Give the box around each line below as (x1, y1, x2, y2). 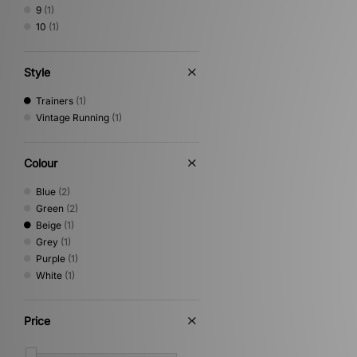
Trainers (36, 95, 73, 107)
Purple (36, 253, 65, 265)
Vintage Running (36, 112, 109, 124)
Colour (24, 156, 57, 170)
